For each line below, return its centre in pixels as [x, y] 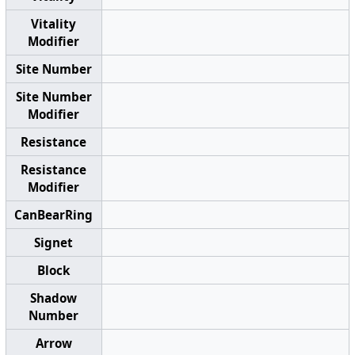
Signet [54, 242]
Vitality [54, 23]
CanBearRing [54, 214]
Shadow [54, 298]
